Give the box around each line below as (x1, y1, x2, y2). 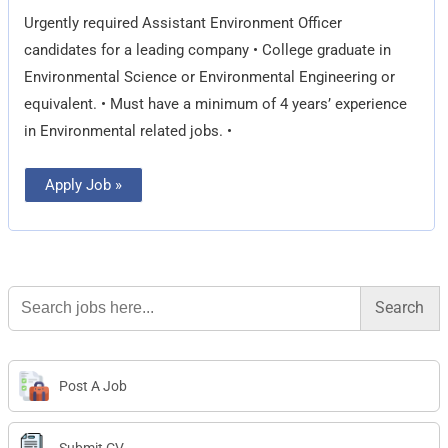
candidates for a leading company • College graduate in (24, 40, 392, 59)
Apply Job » (45, 175, 123, 194)
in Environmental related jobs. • (24, 121, 233, 140)
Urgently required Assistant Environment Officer (24, 13, 343, 32)
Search (7, 282, 54, 301)
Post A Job (59, 378, 128, 395)
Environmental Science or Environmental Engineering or (24, 67, 396, 86)
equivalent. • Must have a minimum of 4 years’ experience (24, 94, 408, 113)
